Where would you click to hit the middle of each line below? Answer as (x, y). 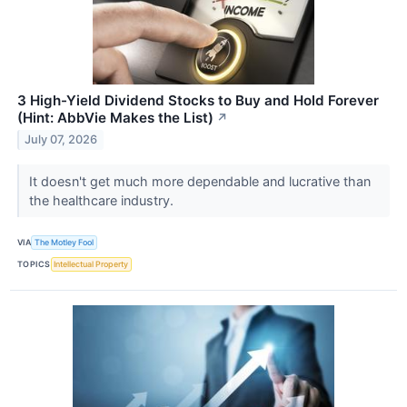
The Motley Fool (65, 243)
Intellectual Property (91, 264)
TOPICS (34, 264)
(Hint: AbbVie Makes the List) (115, 117)
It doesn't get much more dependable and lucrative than (199, 181)
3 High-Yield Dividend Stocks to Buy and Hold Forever (198, 100)
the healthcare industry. (103, 200)
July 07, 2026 (61, 140)
